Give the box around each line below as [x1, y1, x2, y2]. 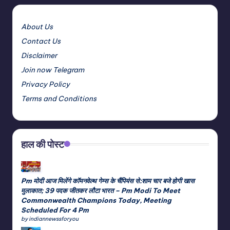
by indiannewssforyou [21, 215, 79, 223]
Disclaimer [21, 50, 57, 60]
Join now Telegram [21, 65, 84, 74]
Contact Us [21, 36, 61, 46]
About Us [21, 22, 53, 31]
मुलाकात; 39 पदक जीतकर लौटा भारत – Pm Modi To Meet [21, 186, 180, 195]
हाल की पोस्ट [21, 138, 64, 150]
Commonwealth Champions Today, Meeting [21, 196, 171, 205]
